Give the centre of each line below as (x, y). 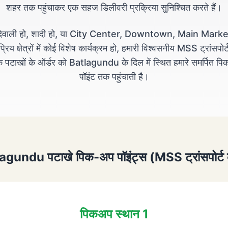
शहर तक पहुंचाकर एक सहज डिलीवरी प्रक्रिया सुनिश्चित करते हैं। (114, 7)
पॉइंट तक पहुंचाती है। (114, 77)
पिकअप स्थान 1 (114, 214)
